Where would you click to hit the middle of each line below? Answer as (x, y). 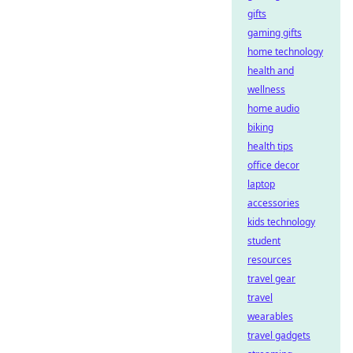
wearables (270, 316)
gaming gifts (275, 33)
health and (271, 71)
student (264, 241)
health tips (270, 146)
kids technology (281, 222)
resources (269, 260)
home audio (273, 108)
